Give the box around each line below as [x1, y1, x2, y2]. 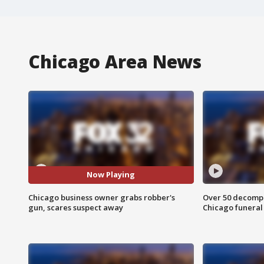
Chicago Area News [28, 49, 202, 74]
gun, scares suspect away [28, 202, 123, 213]
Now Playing [87, 169, 136, 180]
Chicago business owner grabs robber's [28, 192, 175, 203]
